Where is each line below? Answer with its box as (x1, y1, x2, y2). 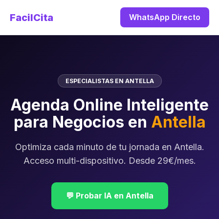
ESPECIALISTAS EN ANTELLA (65, 77, 154, 85)
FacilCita (10, 11, 53, 23)
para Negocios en (13, 112, 151, 131)
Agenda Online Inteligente (10, 95, 209, 114)
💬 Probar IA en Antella (66, 191, 153, 200)
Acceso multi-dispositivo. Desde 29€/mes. (23, 155, 196, 166)
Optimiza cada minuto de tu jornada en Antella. (15, 142, 204, 152)
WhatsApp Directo (129, 12, 200, 22)
